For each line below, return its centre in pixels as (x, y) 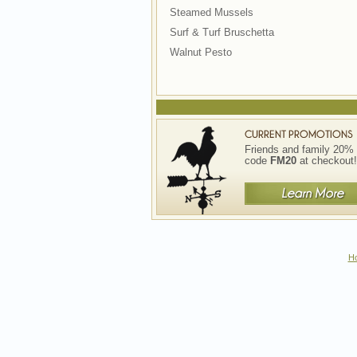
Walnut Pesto (200, 52)
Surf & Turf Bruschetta (222, 32)
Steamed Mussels (211, 12)
